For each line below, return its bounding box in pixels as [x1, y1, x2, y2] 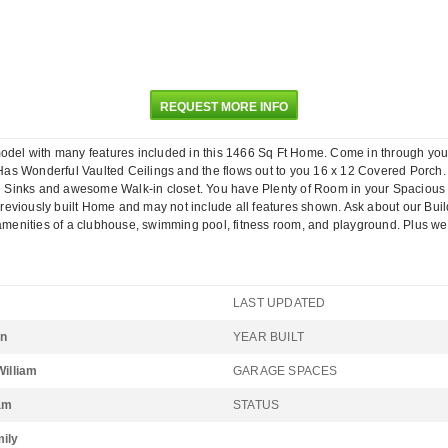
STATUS [233, 398, 280, 412]
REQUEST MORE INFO [160, 100, 288, 114]
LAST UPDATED [233, 296, 326, 310]
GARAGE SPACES [233, 364, 338, 378]
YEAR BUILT [233, 330, 304, 344]
